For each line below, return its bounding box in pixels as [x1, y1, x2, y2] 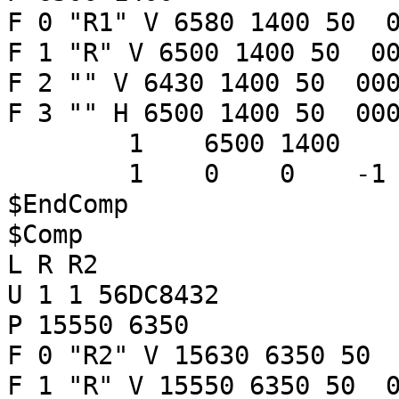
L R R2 [7, 249, 98, 280]
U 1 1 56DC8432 [7, 280, 219, 310]
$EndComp [7, 189, 128, 219]
